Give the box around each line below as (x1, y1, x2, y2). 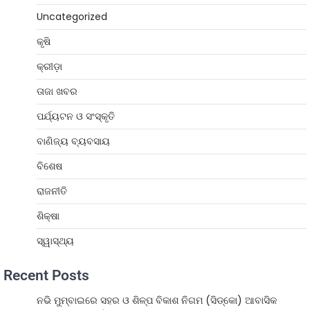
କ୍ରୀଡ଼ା (37, 60, 62, 74)
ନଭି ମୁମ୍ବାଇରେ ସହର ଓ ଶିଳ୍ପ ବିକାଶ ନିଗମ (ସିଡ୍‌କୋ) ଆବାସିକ (37, 293, 277, 308)
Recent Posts (3, 267, 89, 284)
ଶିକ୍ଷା (37, 209, 60, 224)
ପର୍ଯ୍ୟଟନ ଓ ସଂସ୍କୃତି (37, 109, 115, 124)
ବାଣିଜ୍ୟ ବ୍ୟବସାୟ (37, 134, 110, 149)
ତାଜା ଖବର (37, 84, 77, 99)
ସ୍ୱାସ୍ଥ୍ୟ (37, 234, 74, 248)
